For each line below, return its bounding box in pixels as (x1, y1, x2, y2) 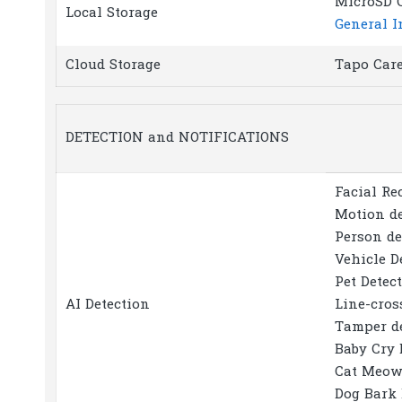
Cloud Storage (66, 55, 161, 75)
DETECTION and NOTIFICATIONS (66, 127, 289, 148)
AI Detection (66, 294, 150, 315)
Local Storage (66, 3, 158, 23)
